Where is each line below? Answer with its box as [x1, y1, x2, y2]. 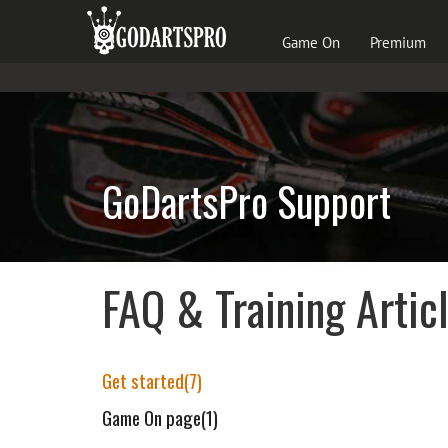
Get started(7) [102, 366, 202, 394]
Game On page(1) [102, 403, 218, 431]
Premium [370, 33, 426, 52]
